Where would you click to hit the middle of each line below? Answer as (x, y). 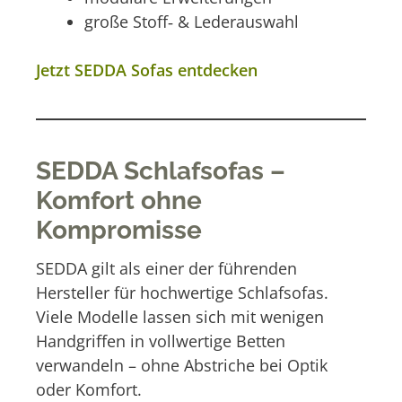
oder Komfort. (89, 389)
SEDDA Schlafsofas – (161, 171)
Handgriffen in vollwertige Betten (161, 341)
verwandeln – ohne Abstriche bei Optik (182, 365)
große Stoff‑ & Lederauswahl (192, 22)
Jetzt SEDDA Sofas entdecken (147, 70)
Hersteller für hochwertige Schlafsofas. (182, 292)
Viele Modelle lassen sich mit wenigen (180, 316)
